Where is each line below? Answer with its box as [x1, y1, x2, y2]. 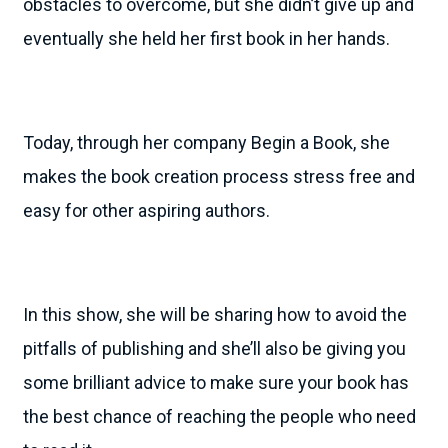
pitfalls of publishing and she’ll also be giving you [23, 337, 406, 359]
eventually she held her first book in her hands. [23, 27, 390, 49]
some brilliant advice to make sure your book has [23, 371, 409, 393]
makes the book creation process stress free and [23, 165, 415, 187]
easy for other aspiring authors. [23, 199, 270, 221]
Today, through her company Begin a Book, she [23, 131, 390, 153]
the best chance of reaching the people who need [23, 405, 416, 427]
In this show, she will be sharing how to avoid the [23, 303, 407, 325]
